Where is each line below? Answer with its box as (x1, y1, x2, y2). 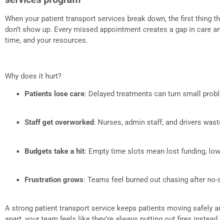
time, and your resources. (5, 35, 88, 45)
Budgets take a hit (25, 146, 84, 156)
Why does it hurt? (5, 71, 61, 81)
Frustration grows (25, 175, 83, 185)
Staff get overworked (25, 118, 94, 127)
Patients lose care (25, 89, 84, 98)
